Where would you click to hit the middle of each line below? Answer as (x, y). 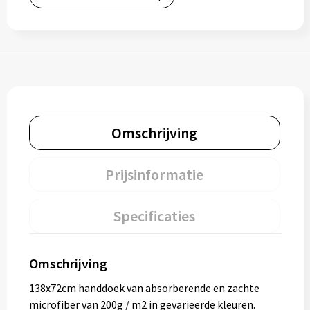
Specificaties (154, 216)
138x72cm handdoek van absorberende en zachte (144, 288)
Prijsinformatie (154, 174)
